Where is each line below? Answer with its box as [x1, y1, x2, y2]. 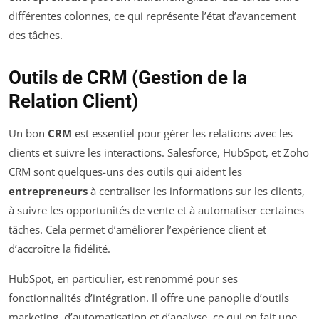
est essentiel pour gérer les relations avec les [72, 126, 293, 141]
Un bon [9, 126, 48, 141]
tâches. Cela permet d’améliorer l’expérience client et [9, 222, 266, 237]
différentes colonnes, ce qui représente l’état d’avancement [9, 9, 296, 23]
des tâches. [9, 28, 63, 43]
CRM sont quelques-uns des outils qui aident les [9, 164, 242, 179]
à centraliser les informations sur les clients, [88, 184, 305, 199]
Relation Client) [9, 90, 138, 113]
